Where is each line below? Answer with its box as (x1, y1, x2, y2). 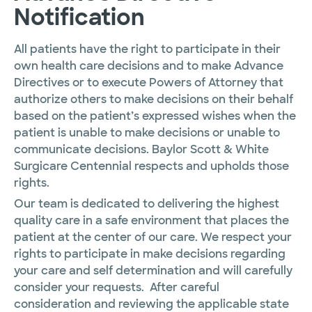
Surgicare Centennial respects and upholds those (14, 158, 289, 173)
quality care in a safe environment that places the (14, 213, 289, 228)
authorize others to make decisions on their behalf (14, 91, 293, 107)
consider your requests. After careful (14, 280, 219, 295)
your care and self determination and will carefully (14, 263, 292, 279)
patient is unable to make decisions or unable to (14, 125, 280, 140)
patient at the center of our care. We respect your (14, 230, 292, 245)
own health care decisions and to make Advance (14, 58, 283, 73)
